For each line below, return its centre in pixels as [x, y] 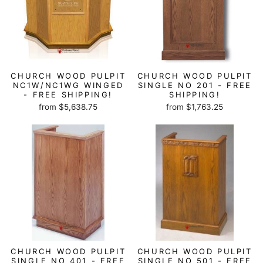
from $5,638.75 [68, 107]
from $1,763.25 [195, 107]
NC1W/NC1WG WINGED [68, 85]
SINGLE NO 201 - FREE [195, 85]
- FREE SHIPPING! [68, 94]
